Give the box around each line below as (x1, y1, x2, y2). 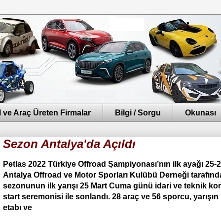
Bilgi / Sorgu (115, 108, 161, 117)
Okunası (185, 108, 216, 117)
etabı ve (3, 203, 32, 212)
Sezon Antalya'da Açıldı (3, 137, 136, 151)
